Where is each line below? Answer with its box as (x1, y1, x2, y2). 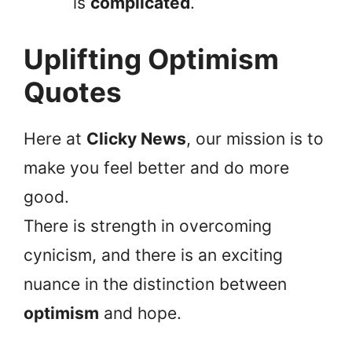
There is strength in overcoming (24, 215, 272, 236)
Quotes (24, 75, 122, 108)
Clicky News (86, 128, 186, 148)
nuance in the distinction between (24, 273, 287, 294)
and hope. (99, 302, 181, 323)
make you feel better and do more (24, 157, 289, 178)
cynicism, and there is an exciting (24, 244, 283, 265)
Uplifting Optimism (24, 42, 279, 75)
